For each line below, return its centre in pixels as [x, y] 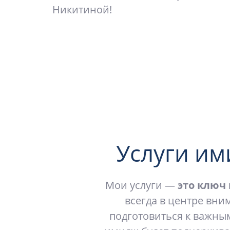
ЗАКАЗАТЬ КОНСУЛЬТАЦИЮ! [136, 60]
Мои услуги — [141, 185]
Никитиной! [82, 10]
